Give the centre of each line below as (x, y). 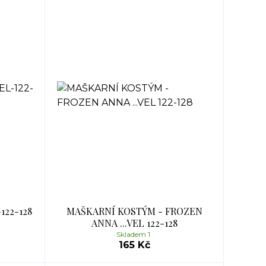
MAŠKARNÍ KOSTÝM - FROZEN (134, 211)
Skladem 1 (134, 234)
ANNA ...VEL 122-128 (134, 223)
